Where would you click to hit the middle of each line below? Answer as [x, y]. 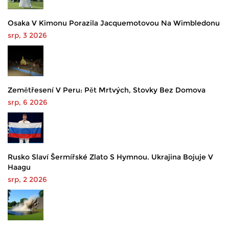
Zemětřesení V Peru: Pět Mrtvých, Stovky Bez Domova [107, 90]
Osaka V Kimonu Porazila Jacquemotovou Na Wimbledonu [114, 23]
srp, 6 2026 [28, 102]
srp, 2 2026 [27, 180]
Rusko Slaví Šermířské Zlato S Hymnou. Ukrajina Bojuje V [110, 157]
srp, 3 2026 [27, 36]
